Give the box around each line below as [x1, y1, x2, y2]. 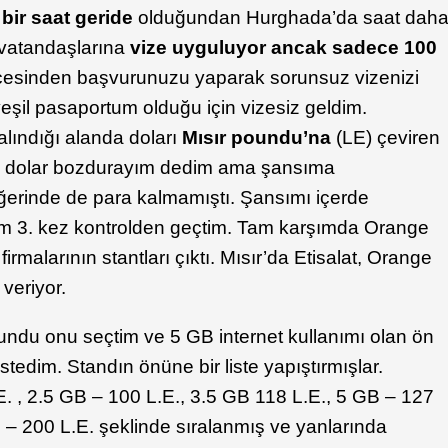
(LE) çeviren [336, 127, 441, 149]
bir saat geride [2, 7, 134, 29]
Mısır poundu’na [182, 127, 337, 149]
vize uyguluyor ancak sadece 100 [130, 37, 438, 59]
